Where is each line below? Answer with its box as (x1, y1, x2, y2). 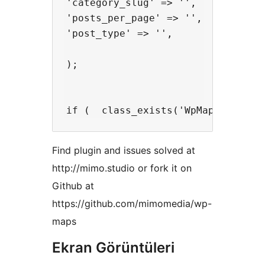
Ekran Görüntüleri (52, 239, 174, 257)
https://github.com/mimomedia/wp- (52, 198, 212, 210)
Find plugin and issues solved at (52, 144, 195, 157)
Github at (52, 180, 94, 192)
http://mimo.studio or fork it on (52, 162, 192, 174)
